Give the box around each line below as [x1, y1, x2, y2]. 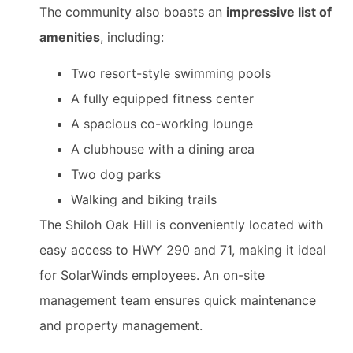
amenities [39, 28, 100, 45]
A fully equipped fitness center [71, 91, 254, 107]
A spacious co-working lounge [71, 116, 253, 132]
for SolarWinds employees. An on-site [39, 267, 265, 284]
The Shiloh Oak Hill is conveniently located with [39, 217, 323, 233]
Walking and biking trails [71, 191, 217, 208]
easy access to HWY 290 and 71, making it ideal [39, 242, 326, 258]
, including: [100, 28, 164, 45]
